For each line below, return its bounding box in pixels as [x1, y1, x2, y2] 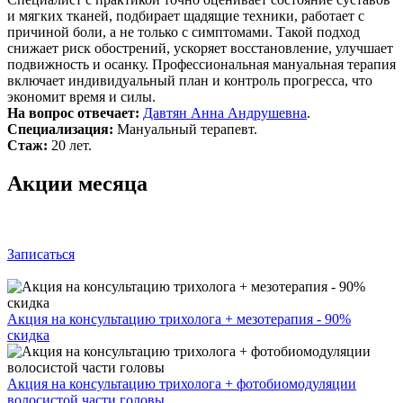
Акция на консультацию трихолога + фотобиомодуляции [7, 375, 356, 391]
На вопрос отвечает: [7, 104, 143, 121]
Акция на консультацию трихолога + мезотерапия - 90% [7, 310, 351, 327]
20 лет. [48, 137, 92, 153]
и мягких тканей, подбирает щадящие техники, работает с [7, 7, 364, 23]
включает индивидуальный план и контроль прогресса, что [7, 72, 372, 88]
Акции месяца [7, 171, 148, 195]
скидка [7, 327, 49, 343]
